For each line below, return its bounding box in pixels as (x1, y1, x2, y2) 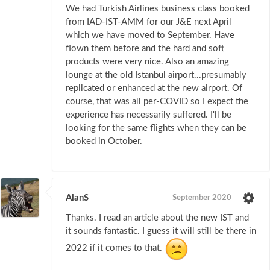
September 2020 (172, 193, 231, 202)
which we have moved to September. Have (66, 30, 234, 40)
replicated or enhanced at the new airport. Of (66, 83, 242, 93)
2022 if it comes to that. (66, 243, 165, 253)
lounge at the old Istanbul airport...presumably (66, 70, 246, 80)
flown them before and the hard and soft (66, 43, 224, 53)
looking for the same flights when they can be (66, 123, 246, 133)
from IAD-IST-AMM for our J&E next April (66, 17, 231, 27)
